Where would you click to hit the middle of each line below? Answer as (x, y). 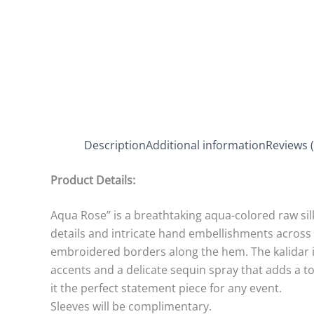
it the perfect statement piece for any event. (166, 288)
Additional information (206, 145)
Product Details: (93, 180)
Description (115, 145)
